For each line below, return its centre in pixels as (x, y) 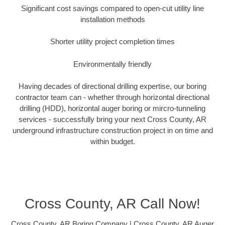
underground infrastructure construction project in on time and (113, 131)
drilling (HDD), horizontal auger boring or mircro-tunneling (113, 108)
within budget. (113, 142)
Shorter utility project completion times (113, 42)
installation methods (113, 19)
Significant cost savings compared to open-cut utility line (113, 8)
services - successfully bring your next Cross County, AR (113, 120)
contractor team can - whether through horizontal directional (113, 97)
